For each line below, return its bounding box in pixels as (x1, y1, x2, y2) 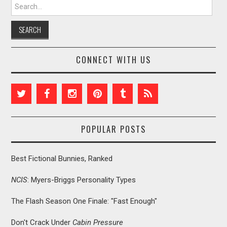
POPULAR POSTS (81, 123, 146, 136)
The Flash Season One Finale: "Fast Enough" (11, 197, 158, 206)
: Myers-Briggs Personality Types (27, 175, 136, 185)
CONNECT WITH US (76, 53, 151, 66)
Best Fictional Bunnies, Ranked (11, 154, 113, 164)
